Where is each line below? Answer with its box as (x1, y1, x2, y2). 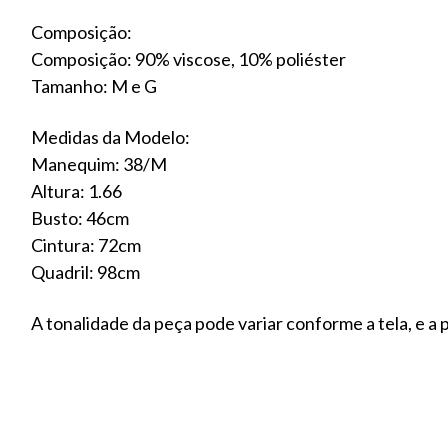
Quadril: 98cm (31, 260, 140, 283)
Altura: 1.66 (31, 179, 122, 202)
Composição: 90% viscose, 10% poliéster (31, 47, 346, 70)
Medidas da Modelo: (31, 125, 190, 148)
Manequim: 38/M (31, 152, 167, 175)
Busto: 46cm (31, 206, 129, 229)
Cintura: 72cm (31, 233, 141, 256)
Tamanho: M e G (31, 74, 157, 97)
